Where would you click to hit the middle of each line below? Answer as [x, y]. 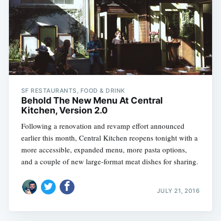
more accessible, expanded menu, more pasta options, [104, 150]
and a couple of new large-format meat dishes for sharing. [110, 162]
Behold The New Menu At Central [92, 101]
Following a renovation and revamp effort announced [103, 126]
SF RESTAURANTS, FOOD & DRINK [73, 91]
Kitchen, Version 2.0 [64, 110]
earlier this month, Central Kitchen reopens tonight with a [109, 138]
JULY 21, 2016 [178, 190]
